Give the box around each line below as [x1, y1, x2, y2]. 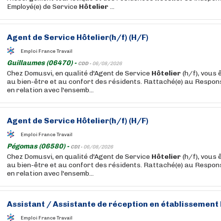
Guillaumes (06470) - [7, 59, 78, 67]
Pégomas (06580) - [7, 142, 71, 150]
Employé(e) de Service [7, 2, 79, 11]
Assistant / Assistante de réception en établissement [7, 199, 220, 209]
